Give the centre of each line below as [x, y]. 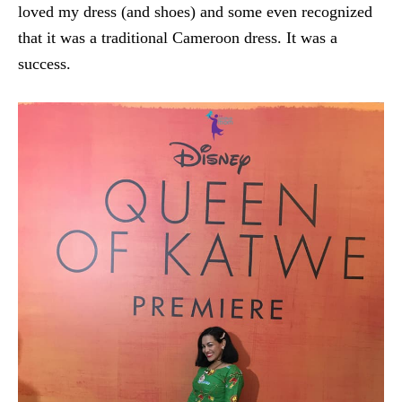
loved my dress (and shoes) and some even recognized [195, 11]
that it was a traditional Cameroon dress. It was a [178, 37]
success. [44, 63]
